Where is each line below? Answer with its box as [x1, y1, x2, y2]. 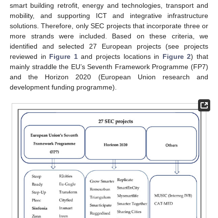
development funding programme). [10, 83, 117, 91]
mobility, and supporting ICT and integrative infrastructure [10, 11, 208, 19]
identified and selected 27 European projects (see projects [10, 42, 208, 50]
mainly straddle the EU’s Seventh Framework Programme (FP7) [10, 62, 208, 71]
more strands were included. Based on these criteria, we [10, 32, 208, 40]
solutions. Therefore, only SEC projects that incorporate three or [10, 21, 208, 30]
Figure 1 [49, 52, 78, 60]
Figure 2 [162, 52, 191, 60]
